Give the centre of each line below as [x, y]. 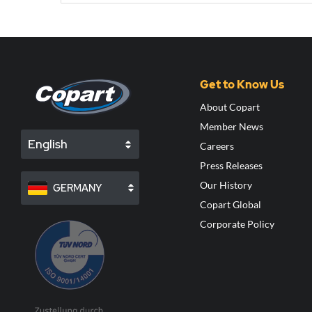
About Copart [229, 107]
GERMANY [77, 188]
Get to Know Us [242, 85]
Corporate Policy [237, 224]
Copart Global [230, 205]
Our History [226, 185]
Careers [217, 146]
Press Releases [231, 166]
